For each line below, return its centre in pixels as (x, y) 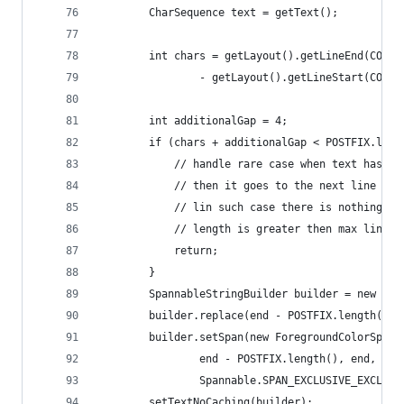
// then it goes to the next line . (243, 186)
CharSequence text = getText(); (218, 13)
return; (158, 251)
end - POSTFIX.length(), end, (237, 359)
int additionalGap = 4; (193, 121)
